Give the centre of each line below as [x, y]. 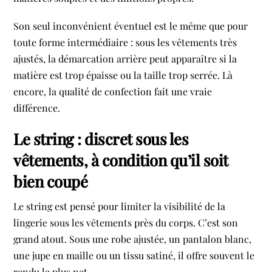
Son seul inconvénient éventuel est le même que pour [131, 26]
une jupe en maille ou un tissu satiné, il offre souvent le [134, 255]
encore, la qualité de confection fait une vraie [113, 92]
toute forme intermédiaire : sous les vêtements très [125, 42]
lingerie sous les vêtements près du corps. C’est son [126, 222]
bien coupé [51, 181]
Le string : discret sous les [101, 138]
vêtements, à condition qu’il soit [121, 159]
